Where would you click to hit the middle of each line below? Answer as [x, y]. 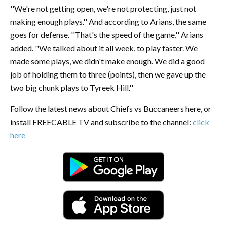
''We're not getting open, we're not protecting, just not [103, 8]
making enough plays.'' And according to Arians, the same [108, 21]
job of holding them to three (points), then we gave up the [108, 74]
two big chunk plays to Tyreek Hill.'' [72, 87]
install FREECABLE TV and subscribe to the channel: [101, 122]
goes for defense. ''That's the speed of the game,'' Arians [107, 34]
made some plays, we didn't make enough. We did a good [107, 61]
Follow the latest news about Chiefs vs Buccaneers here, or [111, 108]
